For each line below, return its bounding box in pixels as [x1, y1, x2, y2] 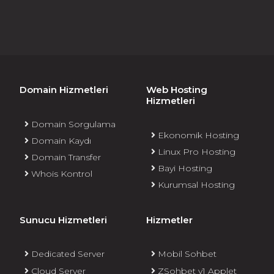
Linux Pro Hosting [155, 146, 235, 157]
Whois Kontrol [29, 168, 92, 180]
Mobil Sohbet [155, 248, 217, 260]
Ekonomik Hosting [155, 129, 239, 141]
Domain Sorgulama [29, 118, 116, 130]
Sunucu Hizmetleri [20, 213, 107, 226]
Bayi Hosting [155, 163, 212, 174]
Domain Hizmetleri [20, 84, 108, 96]
